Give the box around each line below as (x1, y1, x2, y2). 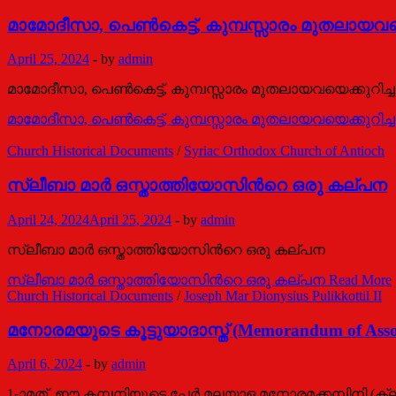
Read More (325, 271, 392, 287)
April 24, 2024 (7, 211, 89, 227)
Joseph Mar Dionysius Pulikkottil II (184, 287, 382, 303)
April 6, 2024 (7, 356, 82, 372)
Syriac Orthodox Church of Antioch (184, 143, 385, 159)
